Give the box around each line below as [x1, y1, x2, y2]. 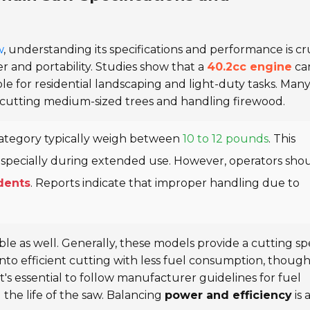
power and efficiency [165, 289, 292, 302]
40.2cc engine [207, 60, 292, 73]
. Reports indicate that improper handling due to [30, 176, 300, 190]
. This [268, 132, 295, 145]
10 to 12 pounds [183, 132, 268, 145]
